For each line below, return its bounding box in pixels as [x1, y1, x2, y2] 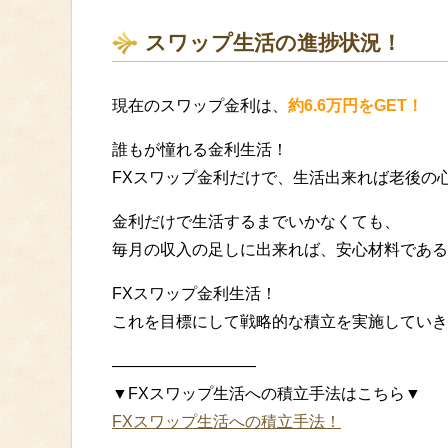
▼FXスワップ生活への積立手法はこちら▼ [112, 384, 421, 402]
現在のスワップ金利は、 [112, 96, 288, 114]
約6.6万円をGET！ [288, 96, 423, 114]
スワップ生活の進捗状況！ [145, 30, 402, 54]
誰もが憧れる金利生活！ [112, 140, 288, 158]
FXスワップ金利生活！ [112, 284, 277, 302]
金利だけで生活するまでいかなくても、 [112, 212, 400, 230]
